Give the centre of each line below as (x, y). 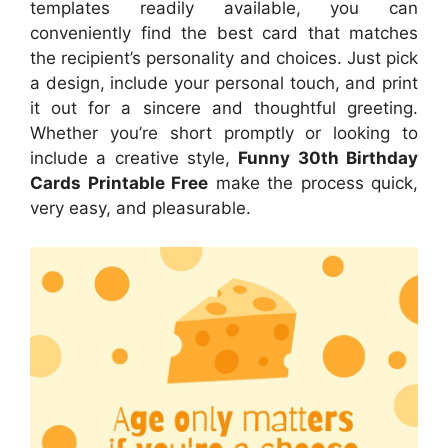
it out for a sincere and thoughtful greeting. (224, 108)
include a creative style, (134, 158)
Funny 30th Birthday (328, 158)
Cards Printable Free (119, 183)
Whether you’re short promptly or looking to (224, 133)
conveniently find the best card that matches (224, 33)
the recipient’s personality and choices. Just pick (224, 58)
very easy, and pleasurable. (140, 208)
